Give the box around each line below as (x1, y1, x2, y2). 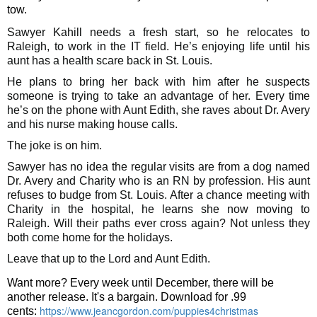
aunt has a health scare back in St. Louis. (7, 54, 212, 67)
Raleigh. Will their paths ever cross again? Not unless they (7, 217, 310, 229)
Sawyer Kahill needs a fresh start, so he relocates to (7, 25, 310, 38)
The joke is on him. (7, 139, 102, 151)
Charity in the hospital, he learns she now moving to (7, 202, 310, 215)
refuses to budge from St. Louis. (7, 188, 170, 201)
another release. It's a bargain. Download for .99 (7, 290, 246, 303)
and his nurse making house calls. (7, 117, 178, 130)
